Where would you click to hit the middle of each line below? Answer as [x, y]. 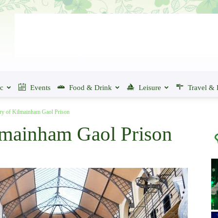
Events [40, 88]
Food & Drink [91, 88]
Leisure [150, 88]
